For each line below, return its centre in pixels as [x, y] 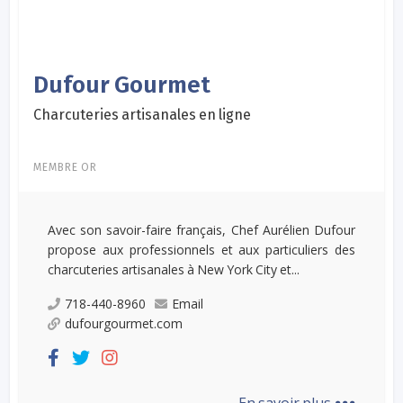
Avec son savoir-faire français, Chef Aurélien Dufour [201, 229]
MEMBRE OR [66, 167]
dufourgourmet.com [124, 323]
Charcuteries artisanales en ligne [143, 114]
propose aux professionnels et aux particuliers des [201, 249]
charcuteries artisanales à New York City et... [174, 269]
